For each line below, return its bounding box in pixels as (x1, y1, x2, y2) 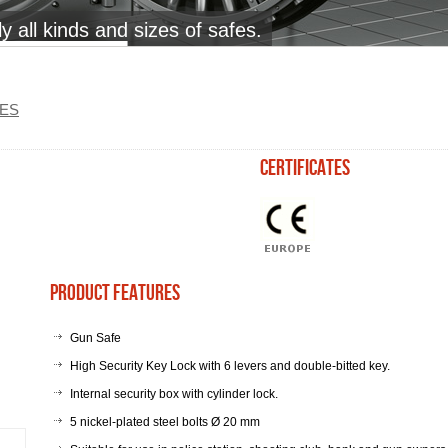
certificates (260, 155, 350, 182)
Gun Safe (70, 331, 121, 345)
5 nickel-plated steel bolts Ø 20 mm (70, 415, 260, 429)
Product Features (50, 280, 180, 307)
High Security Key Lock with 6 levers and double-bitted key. (70, 359, 390, 373)
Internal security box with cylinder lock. (70, 387, 278, 401)
